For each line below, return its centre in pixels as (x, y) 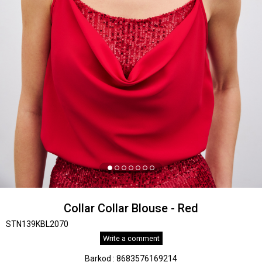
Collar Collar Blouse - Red (131, 208)
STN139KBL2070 (37, 224)
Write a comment (131, 238)
